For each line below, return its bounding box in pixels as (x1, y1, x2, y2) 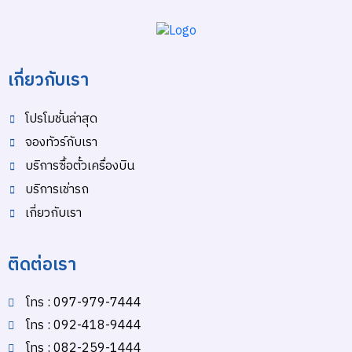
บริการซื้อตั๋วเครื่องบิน (25, 156, 134, 178)
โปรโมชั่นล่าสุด (25, 108, 97, 130)
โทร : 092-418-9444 (25, 315, 141, 337)
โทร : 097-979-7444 (25, 292, 141, 314)
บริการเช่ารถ (25, 179, 89, 201)
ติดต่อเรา (8, 251, 76, 280)
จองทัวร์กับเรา (25, 132, 97, 154)
